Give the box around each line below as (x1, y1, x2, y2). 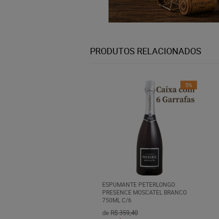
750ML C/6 (102, 196, 131, 204)
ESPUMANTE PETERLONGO (102, 180, 175, 189)
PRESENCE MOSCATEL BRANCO (102, 188, 187, 197)
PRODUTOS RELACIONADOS (90, 45, 201, 57)
